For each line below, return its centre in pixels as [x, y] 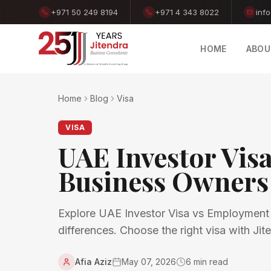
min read [210, 262]
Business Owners [163, 181]
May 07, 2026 [149, 262]
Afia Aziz [93, 262]
